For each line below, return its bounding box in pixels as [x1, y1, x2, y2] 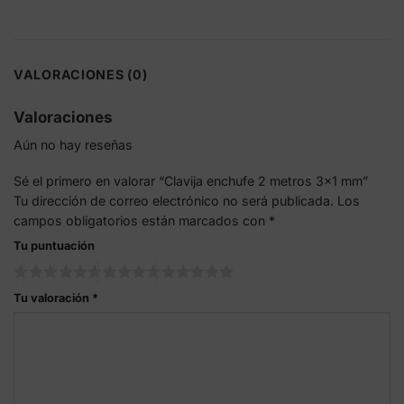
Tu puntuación [14, 239, 95, 253]
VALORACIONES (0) [14, 66, 148, 82]
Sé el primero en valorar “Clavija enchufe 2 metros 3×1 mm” [14, 173, 372, 189]
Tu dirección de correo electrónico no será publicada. [14, 193, 334, 209]
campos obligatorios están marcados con [14, 213, 269, 229]
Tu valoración [14, 290, 92, 305]
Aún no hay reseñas [14, 136, 133, 152]
